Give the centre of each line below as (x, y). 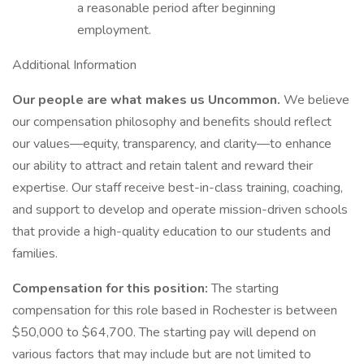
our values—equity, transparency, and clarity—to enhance (172, 144)
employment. (114, 30)
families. (35, 253)
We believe (316, 100)
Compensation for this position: (112, 288)
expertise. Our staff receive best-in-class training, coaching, (178, 188)
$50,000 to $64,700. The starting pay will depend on (164, 332)
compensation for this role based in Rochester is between (175, 310)
